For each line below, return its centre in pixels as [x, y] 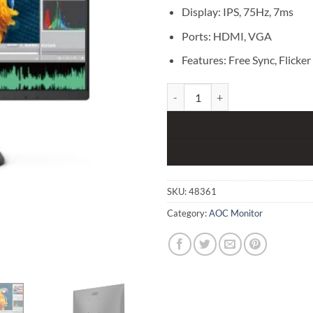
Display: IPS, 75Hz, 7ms [237, 11]
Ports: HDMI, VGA [226, 36]
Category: [188, 213]
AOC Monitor [236, 213]
